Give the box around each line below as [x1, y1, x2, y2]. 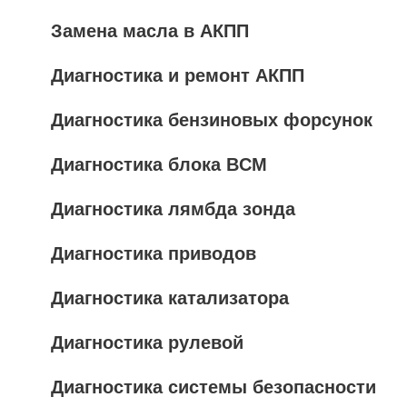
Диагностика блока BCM [51, 154, 267, 174]
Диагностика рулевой [51, 333, 243, 352]
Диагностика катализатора [51, 288, 289, 308]
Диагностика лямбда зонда [51, 199, 295, 219]
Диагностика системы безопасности [51, 377, 376, 397]
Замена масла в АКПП [51, 21, 249, 41]
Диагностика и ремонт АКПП [51, 65, 304, 85]
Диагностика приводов [51, 243, 256, 263]
